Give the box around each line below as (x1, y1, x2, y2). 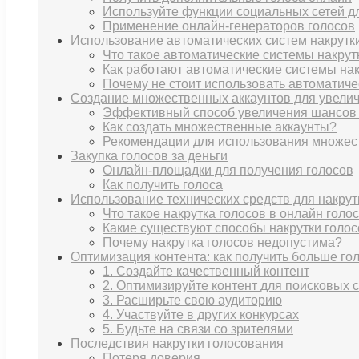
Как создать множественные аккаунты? (103, 120, 337, 135)
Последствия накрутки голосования (71, 337, 284, 351)
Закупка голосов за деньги (71, 149, 228, 163)
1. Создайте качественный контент (103, 264, 309, 279)
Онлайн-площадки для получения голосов (103, 163, 353, 178)
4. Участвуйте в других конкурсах (103, 308, 299, 322)
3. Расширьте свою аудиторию (103, 293, 282, 308)
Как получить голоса (103, 178, 223, 192)
